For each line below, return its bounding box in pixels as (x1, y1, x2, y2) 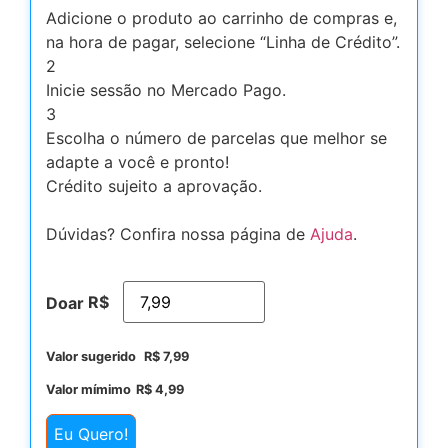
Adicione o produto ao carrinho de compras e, (46, 8, 397, 29)
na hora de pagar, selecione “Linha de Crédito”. (46, 32, 400, 53)
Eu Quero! (54, 423, 128, 444)
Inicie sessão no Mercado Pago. (46, 80, 286, 101)
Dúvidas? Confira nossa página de (46, 224, 310, 245)
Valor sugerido (46, 349, 139, 365)
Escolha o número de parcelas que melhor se (46, 128, 387, 149)
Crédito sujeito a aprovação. (46, 176, 262, 197)
